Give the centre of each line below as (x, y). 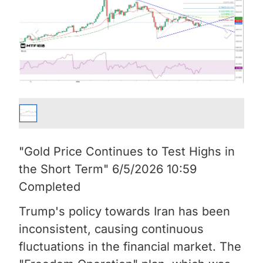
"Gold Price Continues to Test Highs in (127, 151)
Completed (51, 186)
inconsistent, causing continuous (111, 229)
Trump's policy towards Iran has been (124, 211)
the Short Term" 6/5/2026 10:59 (108, 169)
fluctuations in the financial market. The (130, 246)
